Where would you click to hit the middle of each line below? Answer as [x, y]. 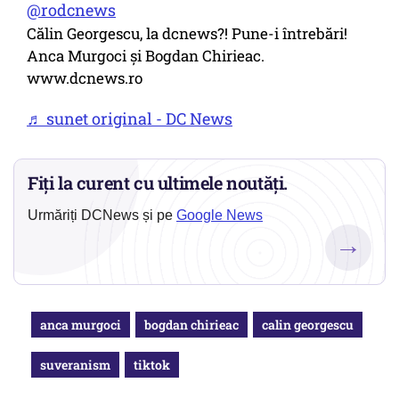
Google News [220, 216]
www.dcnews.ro [85, 78]
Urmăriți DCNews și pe [102, 216]
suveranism [75, 365]
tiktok [152, 365]
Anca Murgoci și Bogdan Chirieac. [146, 56]
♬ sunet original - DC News [130, 119]
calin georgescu [308, 325]
